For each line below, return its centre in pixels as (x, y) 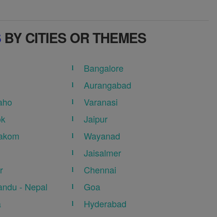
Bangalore (104, 68)
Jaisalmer (103, 153)
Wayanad (102, 136)
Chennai (100, 170)
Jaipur (96, 119)
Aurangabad (108, 85)
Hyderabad (105, 204)
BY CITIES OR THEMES (74, 38)
